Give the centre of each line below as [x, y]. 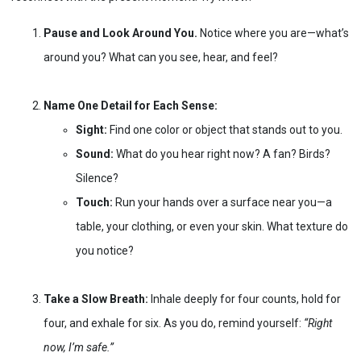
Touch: [94, 202]
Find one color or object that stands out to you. [225, 129]
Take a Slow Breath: [96, 299]
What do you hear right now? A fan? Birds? [222, 154]
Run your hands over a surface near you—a [222, 202]
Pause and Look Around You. [120, 33]
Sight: [91, 129]
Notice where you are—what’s [273, 33]
